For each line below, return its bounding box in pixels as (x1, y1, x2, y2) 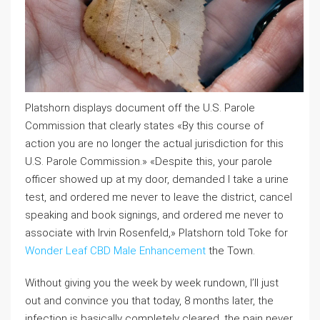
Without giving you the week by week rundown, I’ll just (25, 276, 279, 290)
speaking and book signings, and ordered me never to (25, 209, 284, 222)
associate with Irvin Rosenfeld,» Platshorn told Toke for (25, 226, 288, 240)
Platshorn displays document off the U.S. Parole (25, 101, 255, 115)
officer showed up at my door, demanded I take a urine (25, 173, 289, 186)
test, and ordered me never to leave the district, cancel (25, 191, 292, 204)
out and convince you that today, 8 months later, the (25, 294, 274, 308)
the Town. (206, 244, 255, 258)
